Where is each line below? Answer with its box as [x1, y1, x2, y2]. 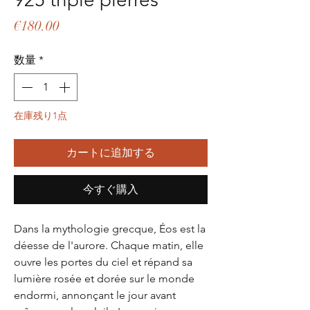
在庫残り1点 [14, 109, 67, 122]
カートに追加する [66, 146, 155, 160]
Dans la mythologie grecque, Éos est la [14, 222, 206, 236]
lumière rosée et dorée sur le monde [14, 272, 194, 286]
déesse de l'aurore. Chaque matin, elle [14, 239, 203, 253]
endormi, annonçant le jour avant [14, 289, 176, 302]
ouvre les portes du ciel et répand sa [14, 255, 192, 269]
